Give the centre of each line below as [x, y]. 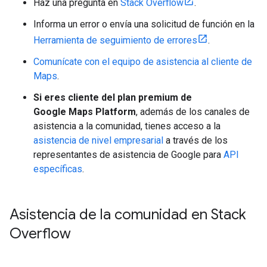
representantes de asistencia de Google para [128, 155]
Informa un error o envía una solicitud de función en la [144, 24]
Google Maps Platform [85, 112]
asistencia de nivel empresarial [98, 140]
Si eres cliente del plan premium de [113, 97]
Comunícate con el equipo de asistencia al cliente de [143, 62]
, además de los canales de [193, 112]
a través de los [195, 140]
